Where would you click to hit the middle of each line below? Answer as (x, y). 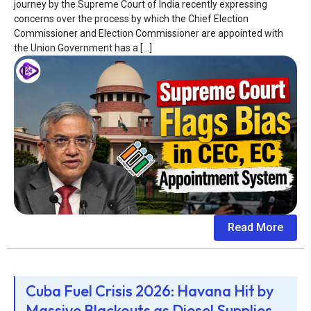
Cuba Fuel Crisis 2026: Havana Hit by (150, 291)
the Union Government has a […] (83, 48)
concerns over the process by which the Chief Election (131, 19)
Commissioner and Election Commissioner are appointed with (149, 33)
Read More (255, 228)
